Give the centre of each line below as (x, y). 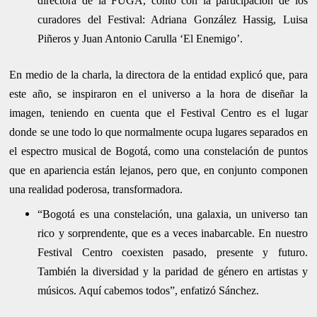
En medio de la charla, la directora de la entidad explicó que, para (158, 75)
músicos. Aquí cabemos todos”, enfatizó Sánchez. (149, 291)
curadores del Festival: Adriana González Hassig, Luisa (173, 20)
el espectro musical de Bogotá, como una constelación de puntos (158, 151)
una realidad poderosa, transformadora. (96, 190)
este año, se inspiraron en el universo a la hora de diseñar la (158, 94)
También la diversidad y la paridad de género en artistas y (173, 272)
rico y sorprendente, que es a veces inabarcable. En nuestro (173, 234)
